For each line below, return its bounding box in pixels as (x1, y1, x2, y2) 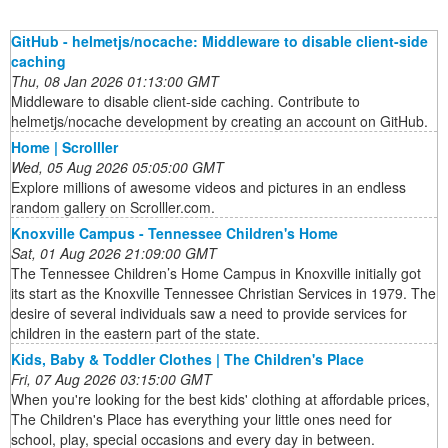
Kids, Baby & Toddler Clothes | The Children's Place (11, 349, 364, 370)
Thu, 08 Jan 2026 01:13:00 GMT (11, 71, 219, 92)
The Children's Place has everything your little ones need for (11, 409, 392, 430)
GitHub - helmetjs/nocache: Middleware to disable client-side (11, 31, 428, 52)
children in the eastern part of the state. (11, 323, 260, 344)
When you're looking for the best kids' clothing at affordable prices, (11, 389, 430, 410)
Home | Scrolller (11, 137, 118, 158)
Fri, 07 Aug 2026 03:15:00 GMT (11, 369, 212, 390)
